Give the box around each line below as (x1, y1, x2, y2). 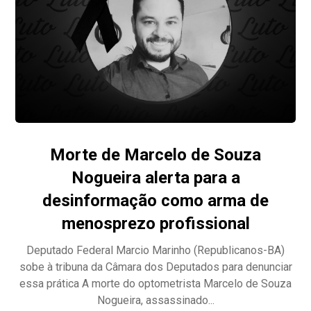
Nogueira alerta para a (71, 167, 240, 187)
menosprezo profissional (61, 213, 250, 233)
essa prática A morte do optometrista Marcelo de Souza (19, 276, 292, 290)
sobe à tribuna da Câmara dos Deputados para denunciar (19, 260, 292, 274)
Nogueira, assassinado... (96, 293, 215, 307)
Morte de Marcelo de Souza (50, 144, 261, 165)
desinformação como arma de (42, 190, 269, 210)
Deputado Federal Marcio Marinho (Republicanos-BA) (26, 243, 285, 257)
